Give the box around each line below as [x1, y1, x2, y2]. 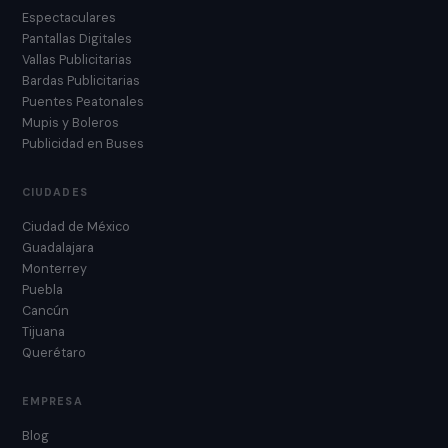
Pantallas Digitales [22, 29, 132, 47]
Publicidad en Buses [22, 134, 144, 152]
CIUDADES [22, 184, 88, 199]
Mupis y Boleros [22, 113, 119, 131]
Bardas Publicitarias [22, 71, 140, 89]
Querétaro [22, 343, 86, 361]
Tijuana [22, 322, 65, 340]
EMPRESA [22, 393, 83, 408]
